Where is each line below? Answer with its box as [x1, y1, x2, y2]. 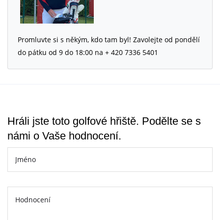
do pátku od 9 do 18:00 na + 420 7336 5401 [18, 47, 158, 57]
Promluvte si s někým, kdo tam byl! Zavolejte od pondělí [18, 34, 200, 44]
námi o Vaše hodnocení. [7, 129, 121, 142]
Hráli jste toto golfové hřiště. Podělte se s [7, 114, 201, 127]
